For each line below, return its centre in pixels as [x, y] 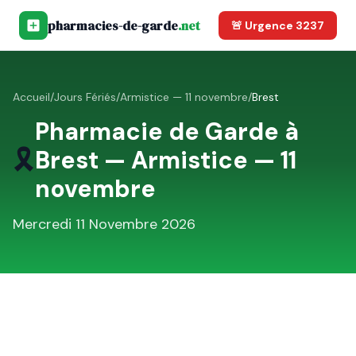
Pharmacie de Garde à [167, 132]
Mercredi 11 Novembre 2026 [104, 224]
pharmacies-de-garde [113, 25]
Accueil [31, 97]
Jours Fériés [85, 97]
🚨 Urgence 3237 [278, 25]
